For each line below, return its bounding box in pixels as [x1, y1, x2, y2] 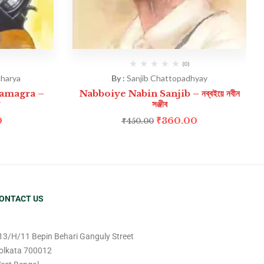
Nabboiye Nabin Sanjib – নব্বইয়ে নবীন [79, 88, 240, 100]
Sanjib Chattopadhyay [127, 73, 207, 84]
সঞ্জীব [151, 98, 167, 110]
